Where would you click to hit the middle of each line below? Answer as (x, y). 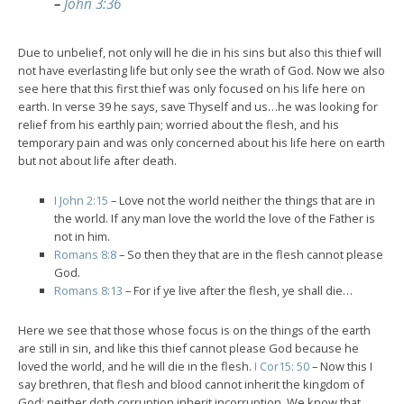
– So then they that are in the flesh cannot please (250, 254)
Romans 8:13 (88, 290)
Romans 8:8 (85, 254)
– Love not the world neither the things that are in (242, 200)
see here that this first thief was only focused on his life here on (192, 88)
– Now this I (341, 366)
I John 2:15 (81, 200)
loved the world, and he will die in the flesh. (136, 366)
